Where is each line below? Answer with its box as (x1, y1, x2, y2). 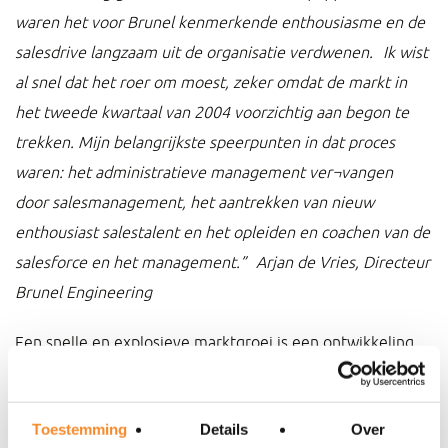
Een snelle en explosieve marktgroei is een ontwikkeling (15, 333, 414, 351)
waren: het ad (15, 163, 112, 181)
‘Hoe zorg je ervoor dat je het (15, 423, 223, 441)
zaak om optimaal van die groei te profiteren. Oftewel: (15, 393, 401, 411)
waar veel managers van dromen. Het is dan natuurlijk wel (15, 363, 425, 381)
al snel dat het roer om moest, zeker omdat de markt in (15, 73, 407, 91)
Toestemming (32, 420, 128, 438)
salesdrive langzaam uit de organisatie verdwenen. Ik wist (15, 43, 428, 61)
